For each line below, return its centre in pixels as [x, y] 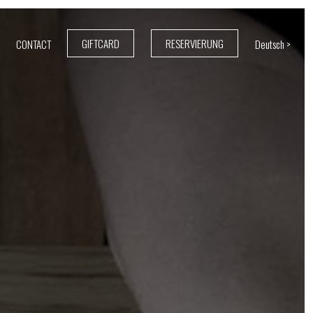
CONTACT [34, 44]
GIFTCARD [101, 43]
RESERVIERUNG [195, 43]
